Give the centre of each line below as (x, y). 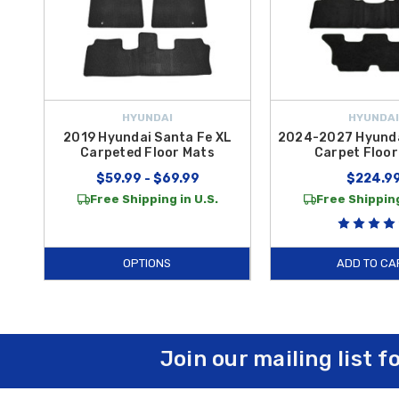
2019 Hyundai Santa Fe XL (147, 137)
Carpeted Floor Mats (147, 152)
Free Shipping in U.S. (154, 199)
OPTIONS (147, 263)
